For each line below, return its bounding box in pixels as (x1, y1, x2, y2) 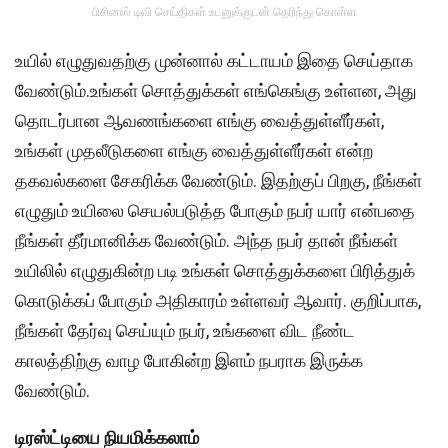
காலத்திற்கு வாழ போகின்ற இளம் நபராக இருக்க (15, 349, 363, 371)
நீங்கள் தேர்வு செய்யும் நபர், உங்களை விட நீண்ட (15, 319, 355, 341)
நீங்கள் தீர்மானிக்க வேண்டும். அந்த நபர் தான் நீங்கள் (15, 229, 398, 251)
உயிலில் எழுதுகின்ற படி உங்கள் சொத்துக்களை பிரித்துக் (15, 259, 415, 281)
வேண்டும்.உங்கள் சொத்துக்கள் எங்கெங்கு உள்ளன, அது (15, 79, 417, 101)
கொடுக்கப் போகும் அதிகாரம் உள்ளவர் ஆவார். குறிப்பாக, (15, 289, 421, 311)
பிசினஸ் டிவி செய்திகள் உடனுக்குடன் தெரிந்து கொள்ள (91, 4, 357, 19)
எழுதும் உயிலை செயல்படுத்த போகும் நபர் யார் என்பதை (15, 199, 415, 221)
